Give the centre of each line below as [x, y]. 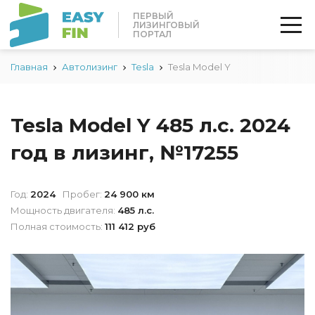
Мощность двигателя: [63, 210]
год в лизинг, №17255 [124, 153]
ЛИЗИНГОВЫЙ [166, 25]
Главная [29, 67]
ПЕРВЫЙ [153, 15]
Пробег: [82, 194]
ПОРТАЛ [152, 34]
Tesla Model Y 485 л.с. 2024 [150, 125]
